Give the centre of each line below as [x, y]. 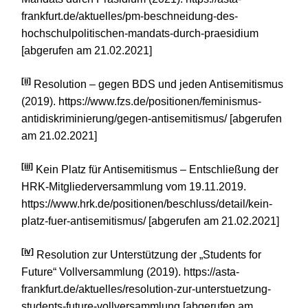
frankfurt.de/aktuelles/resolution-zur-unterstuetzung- [146, 289]
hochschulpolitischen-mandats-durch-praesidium [140, 33]
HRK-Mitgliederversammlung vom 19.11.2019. [134, 186]
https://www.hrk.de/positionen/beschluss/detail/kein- [147, 203]
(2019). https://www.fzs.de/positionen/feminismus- [141, 101]
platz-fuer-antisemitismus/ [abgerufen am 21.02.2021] [150, 221]
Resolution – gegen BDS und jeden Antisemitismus [157, 84]
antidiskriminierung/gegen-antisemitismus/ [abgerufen [152, 118]
